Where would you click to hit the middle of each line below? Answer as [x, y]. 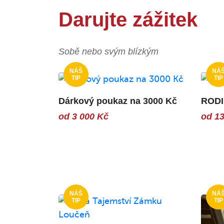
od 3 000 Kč [83, 116]
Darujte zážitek [128, 19]
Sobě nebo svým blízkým [108, 51]
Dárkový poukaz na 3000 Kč [118, 101]
